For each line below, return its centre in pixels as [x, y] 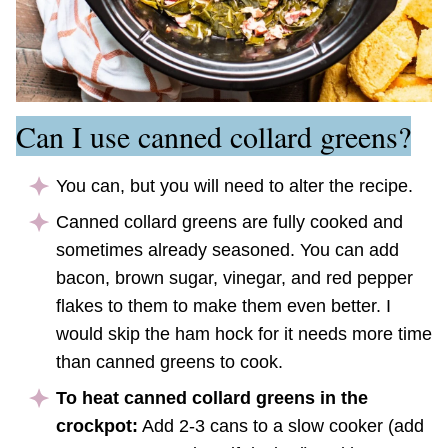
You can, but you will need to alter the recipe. [234, 186]
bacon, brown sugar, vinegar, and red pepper [234, 278]
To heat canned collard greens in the [212, 398]
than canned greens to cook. [169, 362]
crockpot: [97, 426]
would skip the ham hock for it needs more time [244, 334]
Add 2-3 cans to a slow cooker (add [281, 426]
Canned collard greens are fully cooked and [229, 222]
